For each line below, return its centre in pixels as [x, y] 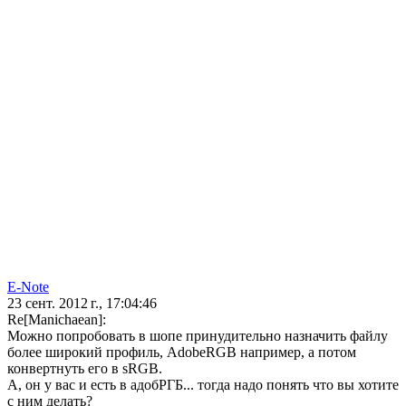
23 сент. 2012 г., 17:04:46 [82, 304]
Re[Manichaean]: [57, 320]
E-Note [28, 287]
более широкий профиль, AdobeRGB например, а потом [182, 353]
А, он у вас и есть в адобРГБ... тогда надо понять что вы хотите [203, 385]
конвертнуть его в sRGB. [85, 369]
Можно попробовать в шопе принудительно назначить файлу [198, 336]
